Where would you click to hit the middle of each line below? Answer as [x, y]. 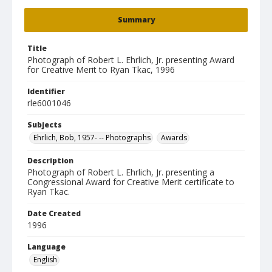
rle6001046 [49, 103]
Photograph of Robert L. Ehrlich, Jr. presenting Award [131, 60]
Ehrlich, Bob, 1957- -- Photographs [92, 138]
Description [50, 161]
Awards [174, 138]
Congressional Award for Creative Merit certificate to [131, 182]
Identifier [46, 91]
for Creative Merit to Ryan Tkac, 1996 [101, 70]
